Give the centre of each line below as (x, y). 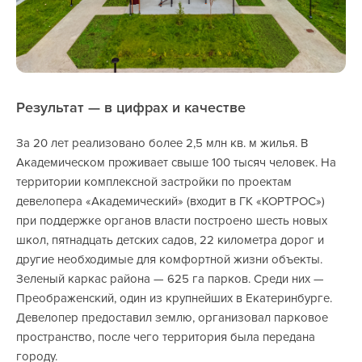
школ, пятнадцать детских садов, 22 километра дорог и (170, 240)
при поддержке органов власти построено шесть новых (172, 221)
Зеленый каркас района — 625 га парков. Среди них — (170, 279)
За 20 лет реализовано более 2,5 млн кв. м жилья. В (162, 143)
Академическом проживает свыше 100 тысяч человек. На (176, 163)
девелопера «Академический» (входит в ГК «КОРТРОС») (170, 202)
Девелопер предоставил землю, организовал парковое (172, 318)
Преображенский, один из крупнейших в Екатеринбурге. (174, 299)
